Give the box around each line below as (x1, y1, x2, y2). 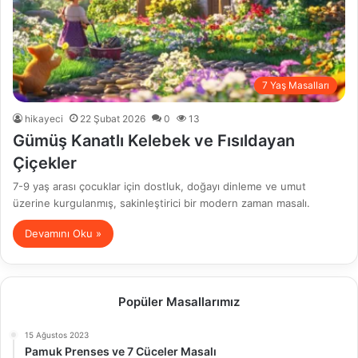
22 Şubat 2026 (80, 113, 145, 125)
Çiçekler (13, 153, 77, 173)
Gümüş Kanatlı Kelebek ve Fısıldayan (13, 131, 295, 150)
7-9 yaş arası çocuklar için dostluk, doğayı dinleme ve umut (13, 180, 306, 193)
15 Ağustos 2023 (25, 330, 89, 340)
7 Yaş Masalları (262, 79, 329, 91)
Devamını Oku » (25, 227, 101, 240)
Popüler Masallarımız (118, 294, 240, 309)
